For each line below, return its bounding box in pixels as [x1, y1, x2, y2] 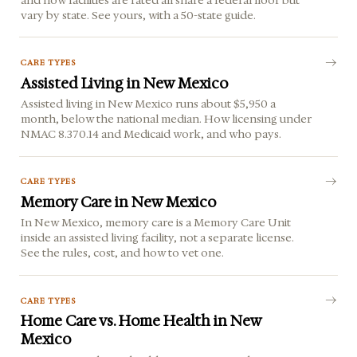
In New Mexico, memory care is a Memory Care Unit [21, 215, 292, 230]
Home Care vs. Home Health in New [21, 311, 263, 331]
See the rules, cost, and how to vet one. [21, 245, 225, 261]
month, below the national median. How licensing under [21, 112, 312, 126]
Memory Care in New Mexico [21, 192, 217, 213]
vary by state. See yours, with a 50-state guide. [21, 7, 257, 22]
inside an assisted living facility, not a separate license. [21, 230, 295, 245]
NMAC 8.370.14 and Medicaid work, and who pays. [21, 127, 282, 141]
